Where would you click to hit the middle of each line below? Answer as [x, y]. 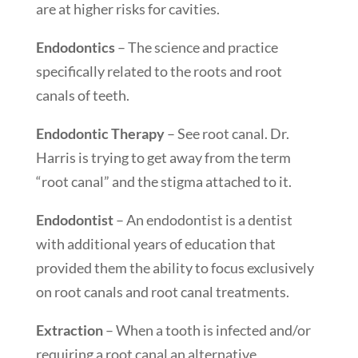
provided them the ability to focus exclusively [175, 267]
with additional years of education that [155, 243]
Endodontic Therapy [100, 133]
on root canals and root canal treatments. [162, 291]
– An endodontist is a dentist [203, 219]
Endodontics [75, 47]
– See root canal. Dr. [227, 133]
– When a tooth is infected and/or [207, 330]
